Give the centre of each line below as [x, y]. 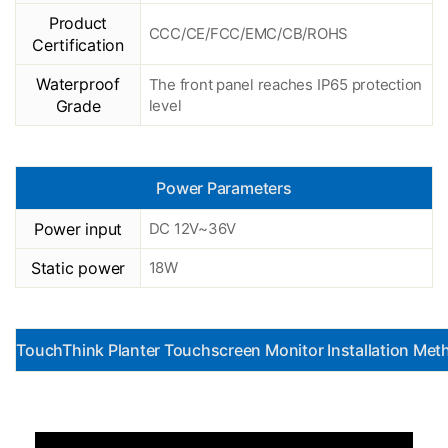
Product [78, 23]
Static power [78, 268]
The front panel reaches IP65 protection [285, 85]
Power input [78, 229]
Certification [78, 45]
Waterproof [78, 84]
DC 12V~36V [192, 229]
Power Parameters [224, 188]
